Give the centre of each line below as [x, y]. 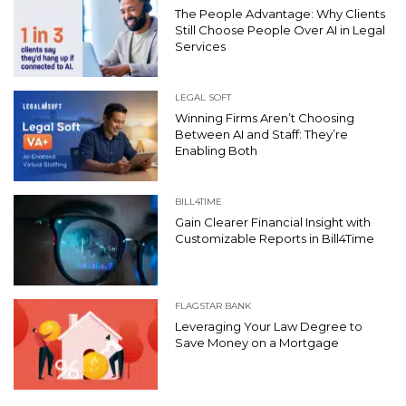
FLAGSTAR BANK [213, 306]
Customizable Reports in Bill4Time [275, 239]
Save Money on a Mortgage [257, 343]
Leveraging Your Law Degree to [269, 327]
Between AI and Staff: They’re [261, 135]
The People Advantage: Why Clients [280, 14]
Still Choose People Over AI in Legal [280, 30]
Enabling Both [216, 151]
